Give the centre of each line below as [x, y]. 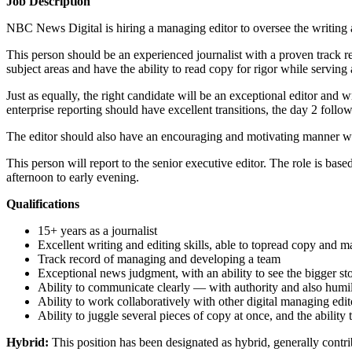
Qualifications [43, 203]
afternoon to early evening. [73, 177]
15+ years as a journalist [97, 230]
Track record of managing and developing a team [159, 258]
